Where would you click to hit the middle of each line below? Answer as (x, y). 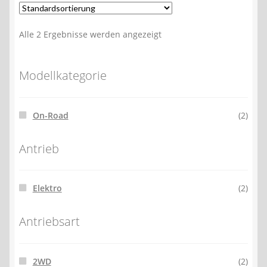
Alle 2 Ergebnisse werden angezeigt (90, 35)
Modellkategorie (63, 76)
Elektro (47, 188)
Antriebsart (49, 221)
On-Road (50, 115)
